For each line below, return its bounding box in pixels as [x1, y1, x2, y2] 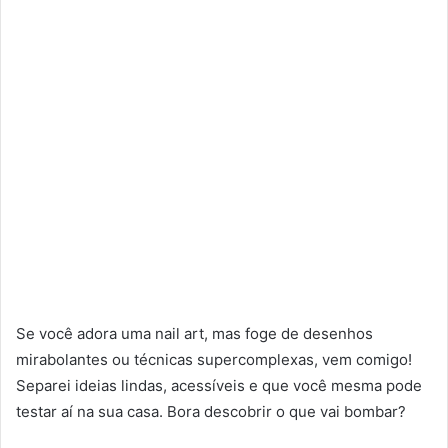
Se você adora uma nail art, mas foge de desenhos [16, 324, 373, 344]
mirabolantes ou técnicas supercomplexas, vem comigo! [16, 350, 412, 370]
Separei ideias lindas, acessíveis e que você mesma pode [16, 376, 422, 396]
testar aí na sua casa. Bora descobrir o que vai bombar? [16, 402, 406, 422]
